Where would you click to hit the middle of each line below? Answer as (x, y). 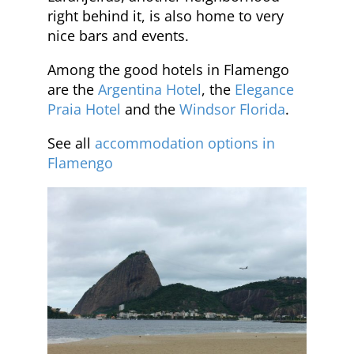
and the (150, 109)
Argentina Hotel (150, 89)
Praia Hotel (84, 109)
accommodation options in (185, 143)
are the (73, 89)
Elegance (264, 89)
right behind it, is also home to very (166, 15)
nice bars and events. (118, 35)
